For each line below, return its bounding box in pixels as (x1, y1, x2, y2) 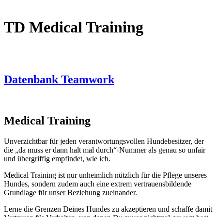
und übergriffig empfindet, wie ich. (4, 154, 110, 163)
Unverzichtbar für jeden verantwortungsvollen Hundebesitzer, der (4, 137, 204, 145)
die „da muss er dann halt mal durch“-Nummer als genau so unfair (4, 145, 205, 154)
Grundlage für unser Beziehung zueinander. (4, 188, 137, 197)
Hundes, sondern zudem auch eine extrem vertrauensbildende (4, 179, 191, 188)
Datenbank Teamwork (4, 73, 114, 86)
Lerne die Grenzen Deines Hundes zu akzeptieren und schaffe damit (4, 204, 212, 213)
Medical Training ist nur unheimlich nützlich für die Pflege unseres (4, 170, 207, 179)
